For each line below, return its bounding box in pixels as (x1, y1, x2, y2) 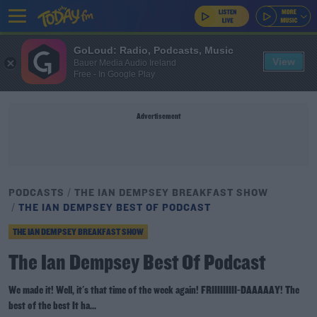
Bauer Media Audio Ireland (74, 57, 176, 68)
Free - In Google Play (74, 69, 155, 79)
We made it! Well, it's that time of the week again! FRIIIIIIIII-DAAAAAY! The (8, 285, 299, 296)
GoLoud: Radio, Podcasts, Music (74, 44, 234, 56)
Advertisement (137, 113, 180, 121)
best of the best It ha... (8, 301, 96, 312)
